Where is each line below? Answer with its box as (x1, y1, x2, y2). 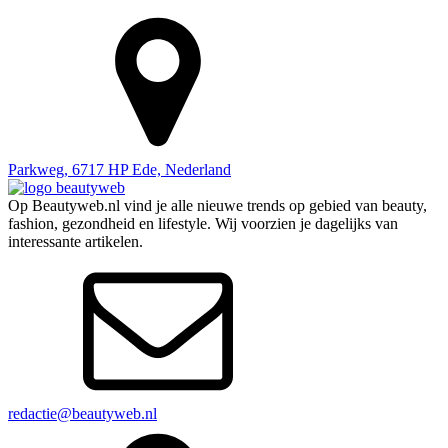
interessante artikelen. (8, 233, 143, 251)
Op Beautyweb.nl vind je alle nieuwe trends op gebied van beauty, (8, 197, 427, 215)
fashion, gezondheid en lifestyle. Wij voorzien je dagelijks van (8, 215, 398, 233)
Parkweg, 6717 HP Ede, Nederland (8, 161, 231, 179)
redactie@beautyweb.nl (8, 405, 157, 423)
